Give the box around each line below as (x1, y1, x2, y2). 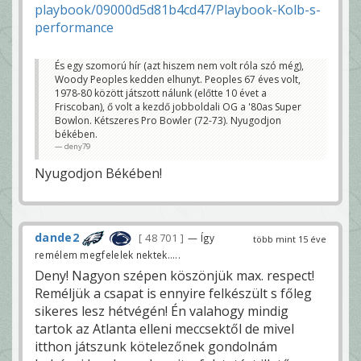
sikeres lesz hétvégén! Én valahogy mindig (35, 302, 288, 321)
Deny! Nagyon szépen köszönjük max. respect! (35, 267, 314, 285)
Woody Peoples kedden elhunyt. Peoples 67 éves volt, (55, 73, 301, 87)
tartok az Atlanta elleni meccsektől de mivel (35, 320, 294, 338)
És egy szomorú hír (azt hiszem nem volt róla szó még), (55, 59, 304, 73)
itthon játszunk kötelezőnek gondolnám (35, 338, 277, 356)
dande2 (35, 230, 79, 246)
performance (35, 19, 114, 37)
